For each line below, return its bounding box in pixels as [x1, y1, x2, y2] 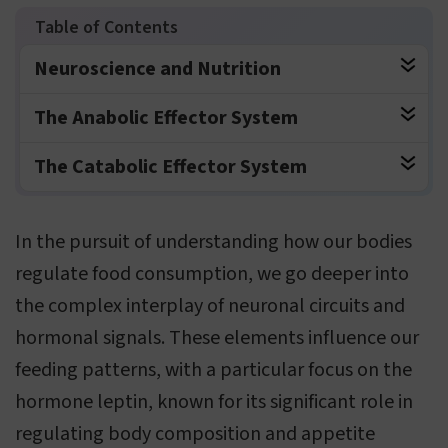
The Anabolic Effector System [34, 104, 298, 133]
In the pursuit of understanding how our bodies [15, 228, 412, 257]
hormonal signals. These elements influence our [15, 324, 419, 353]
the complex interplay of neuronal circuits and [15, 292, 405, 321]
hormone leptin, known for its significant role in [15, 388, 413, 417]
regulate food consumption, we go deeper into [15, 260, 409, 289]
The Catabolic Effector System [34, 153, 307, 182]
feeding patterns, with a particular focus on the [15, 356, 412, 385]
